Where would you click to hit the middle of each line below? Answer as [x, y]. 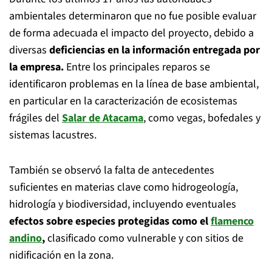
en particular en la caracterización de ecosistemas [123, 101]
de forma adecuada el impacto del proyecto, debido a [131, 33]
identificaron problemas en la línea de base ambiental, [134, 84]
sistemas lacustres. [53, 135]
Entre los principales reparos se [138, 67]
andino [25, 238]
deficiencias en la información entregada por [155, 50]
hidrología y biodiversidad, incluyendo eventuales [123, 204]
